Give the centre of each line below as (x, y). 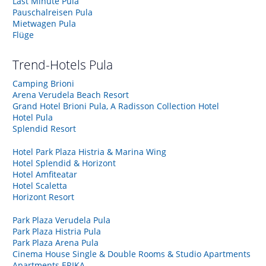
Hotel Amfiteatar (45, 174)
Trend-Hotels (51, 64)
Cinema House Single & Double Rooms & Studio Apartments (132, 254)
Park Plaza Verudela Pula (61, 220)
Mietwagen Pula (44, 23)
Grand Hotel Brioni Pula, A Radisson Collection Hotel (116, 106)
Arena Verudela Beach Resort (71, 94)
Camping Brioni (43, 83)
